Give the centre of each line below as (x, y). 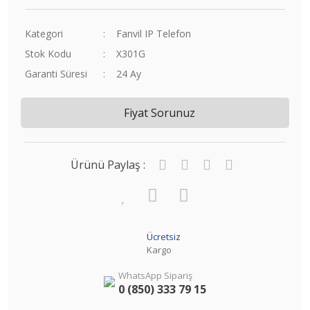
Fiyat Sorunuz (159, 112)
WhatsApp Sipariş (155, 275)
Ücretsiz (163, 236)
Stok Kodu (48, 53)
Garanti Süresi (56, 73)
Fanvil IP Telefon (153, 33)
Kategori (44, 33)
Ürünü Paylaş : (108, 164)
